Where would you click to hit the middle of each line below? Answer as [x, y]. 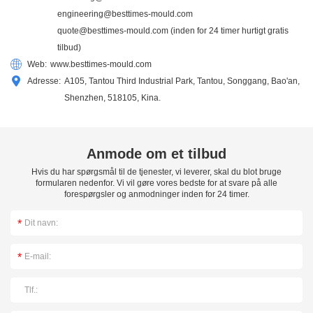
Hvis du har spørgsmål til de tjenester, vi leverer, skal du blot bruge [156, 172]
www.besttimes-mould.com [101, 64]
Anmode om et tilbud [156, 153]
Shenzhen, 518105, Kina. [112, 97]
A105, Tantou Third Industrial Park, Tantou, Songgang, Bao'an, [182, 81]
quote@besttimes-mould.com [113, 30]
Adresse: [44, 81]
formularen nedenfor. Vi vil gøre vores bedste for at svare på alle [156, 183]
